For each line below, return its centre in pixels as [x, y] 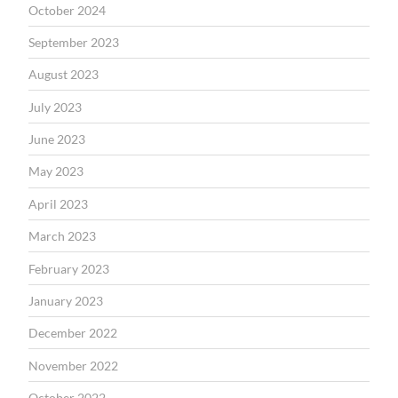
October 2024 [67, 10]
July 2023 [55, 107]
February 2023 [69, 268]
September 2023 [74, 42]
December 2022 [73, 333]
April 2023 [58, 203]
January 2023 [66, 300]
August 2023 [64, 75]
